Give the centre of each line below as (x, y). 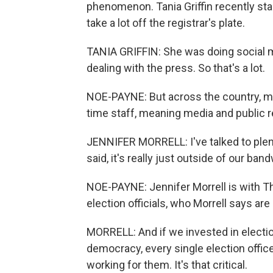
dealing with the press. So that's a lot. (176, 68)
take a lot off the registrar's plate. (166, 23)
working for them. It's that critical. (167, 265)
